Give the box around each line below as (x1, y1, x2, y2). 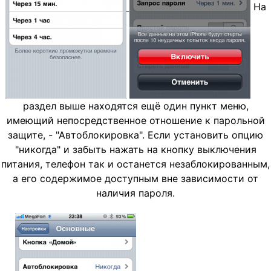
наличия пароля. (96, 187, 175, 200)
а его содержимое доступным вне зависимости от (13, 172, 258, 185)
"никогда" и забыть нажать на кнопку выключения (15, 143, 256, 156)
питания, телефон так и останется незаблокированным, (1, 158, 270, 171)
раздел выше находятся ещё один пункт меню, (22, 100, 249, 113)
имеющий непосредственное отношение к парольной (6, 114, 265, 127)
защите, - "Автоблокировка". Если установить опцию (8, 129, 263, 142)
